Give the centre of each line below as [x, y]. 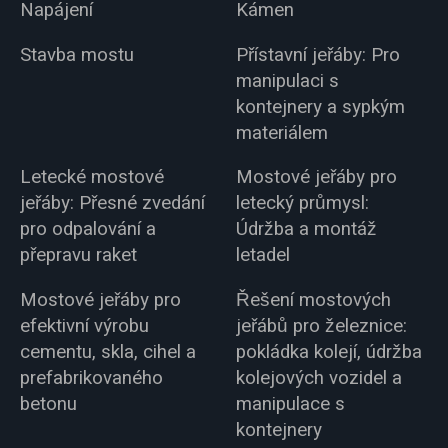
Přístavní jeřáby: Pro [318, 54]
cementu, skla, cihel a [107, 352]
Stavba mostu [76, 54]
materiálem [282, 132]
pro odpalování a [87, 229]
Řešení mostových [314, 300]
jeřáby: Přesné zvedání [112, 203]
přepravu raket [78, 255]
